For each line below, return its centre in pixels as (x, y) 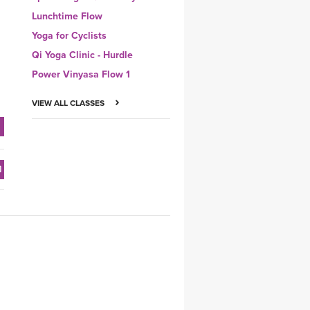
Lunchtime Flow (67, 16)
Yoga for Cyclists (69, 35)
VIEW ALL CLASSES (69, 103)
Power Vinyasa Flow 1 (81, 74)
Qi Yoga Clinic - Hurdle (82, 55)
